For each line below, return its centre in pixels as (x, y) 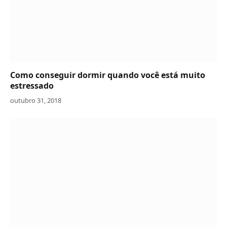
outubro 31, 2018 (36, 100)
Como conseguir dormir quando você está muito (108, 75)
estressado (32, 85)
